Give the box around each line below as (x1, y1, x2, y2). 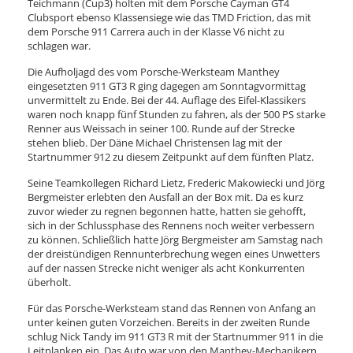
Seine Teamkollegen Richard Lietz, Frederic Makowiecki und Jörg (28, 176, 325, 190)
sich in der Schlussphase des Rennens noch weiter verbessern (28, 218, 314, 232)
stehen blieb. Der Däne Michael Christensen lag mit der (28, 136, 282, 150)
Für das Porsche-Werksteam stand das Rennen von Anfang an (28, 301, 316, 315)
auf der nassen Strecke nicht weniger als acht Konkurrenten (28, 261, 305, 275)
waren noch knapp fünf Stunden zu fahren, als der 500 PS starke (28, 107, 325, 121)
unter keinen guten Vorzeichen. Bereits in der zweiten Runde (28, 315, 310, 329)
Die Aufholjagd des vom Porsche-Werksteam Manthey (28, 65, 280, 79)
